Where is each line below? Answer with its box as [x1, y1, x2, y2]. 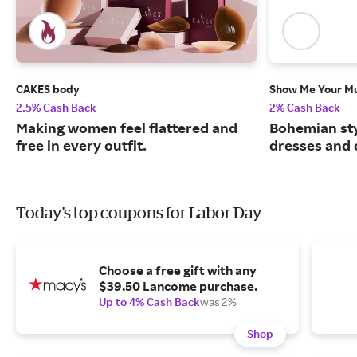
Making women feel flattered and [16, 119, 237, 137]
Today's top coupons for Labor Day [16, 203, 262, 222]
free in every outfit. [16, 136, 147, 155]
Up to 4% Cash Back [99, 295, 200, 309]
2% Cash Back [269, 100, 340, 115]
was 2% [200, 295, 237, 309]
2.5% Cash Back [16, 100, 96, 115]
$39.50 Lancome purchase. [99, 278, 257, 295]
